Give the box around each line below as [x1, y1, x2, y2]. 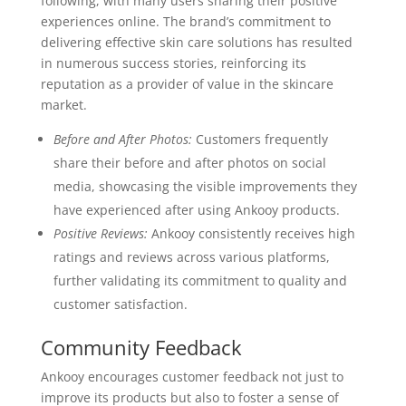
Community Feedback [40, 333, 242, 361]
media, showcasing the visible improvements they [53, 178, 357, 195]
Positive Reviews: [53, 225, 148, 242]
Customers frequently [191, 130, 328, 148]
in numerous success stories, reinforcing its [40, 54, 306, 72]
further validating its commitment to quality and [53, 272, 347, 289]
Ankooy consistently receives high [147, 225, 355, 242]
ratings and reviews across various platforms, [53, 248, 330, 266]
